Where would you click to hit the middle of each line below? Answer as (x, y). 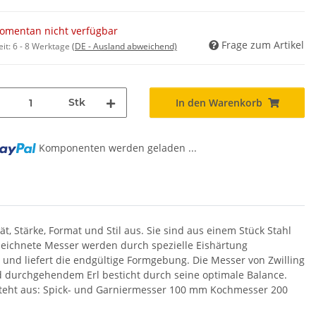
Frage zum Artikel (263, 45)
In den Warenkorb (219, 103)
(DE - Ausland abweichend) (124, 47)
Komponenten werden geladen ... (118, 148)
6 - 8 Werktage (42, 47)
